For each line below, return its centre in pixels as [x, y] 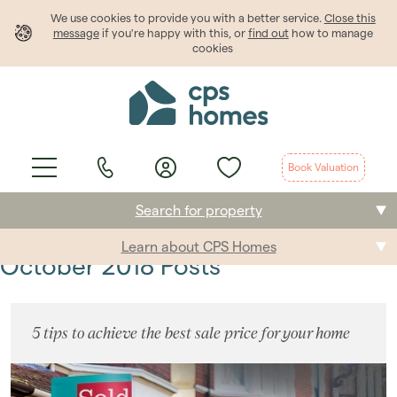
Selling [31, 291]
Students [37, 374]
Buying [31, 249]
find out [268, 33]
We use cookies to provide [120, 18]
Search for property [198, 210]
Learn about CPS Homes [198, 246]
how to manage [331, 33]
